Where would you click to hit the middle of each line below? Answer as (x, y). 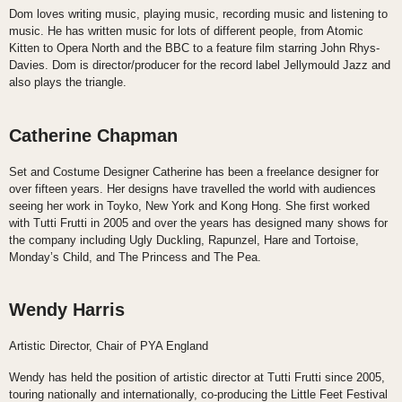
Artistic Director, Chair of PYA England (109, 346)
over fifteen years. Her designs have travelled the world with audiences (192, 188)
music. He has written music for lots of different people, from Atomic (186, 31)
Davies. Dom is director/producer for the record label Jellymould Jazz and (200, 66)
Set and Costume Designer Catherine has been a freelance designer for (194, 171)
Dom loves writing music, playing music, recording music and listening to (198, 14)
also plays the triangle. (68, 83)
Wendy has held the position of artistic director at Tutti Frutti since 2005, (197, 378)
